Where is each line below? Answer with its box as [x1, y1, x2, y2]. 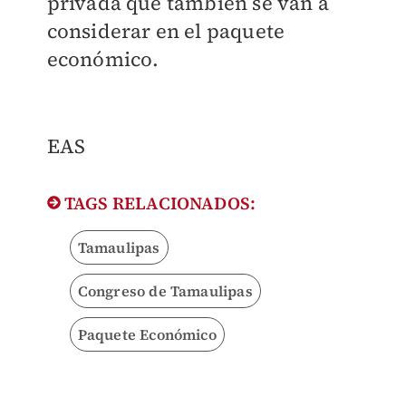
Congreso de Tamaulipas [77, 281, 253, 302]
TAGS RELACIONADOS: [60, 191, 256, 216]
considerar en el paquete [46, 17, 285, 45]
